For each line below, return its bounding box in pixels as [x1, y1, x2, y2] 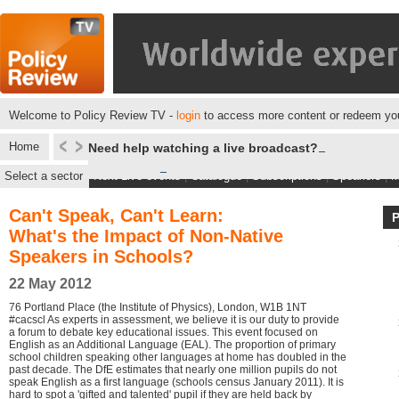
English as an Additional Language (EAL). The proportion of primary [9, 338, 336, 351]
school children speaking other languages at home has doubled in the [9, 351, 346, 363]
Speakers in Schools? [9, 247, 193, 266]
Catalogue [191, 169, 242, 183]
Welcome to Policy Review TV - [9, 109, 176, 122]
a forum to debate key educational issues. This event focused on [9, 326, 318, 338]
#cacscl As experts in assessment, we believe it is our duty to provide [9, 313, 339, 326]
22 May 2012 [9, 276, 92, 291]
